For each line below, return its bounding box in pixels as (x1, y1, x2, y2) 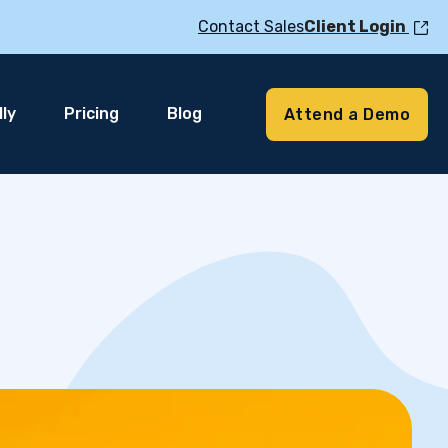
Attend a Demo (283, 104, 410, 124)
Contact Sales (198, 17, 304, 36)
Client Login (304, 17, 409, 36)
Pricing (63, 104, 119, 123)
